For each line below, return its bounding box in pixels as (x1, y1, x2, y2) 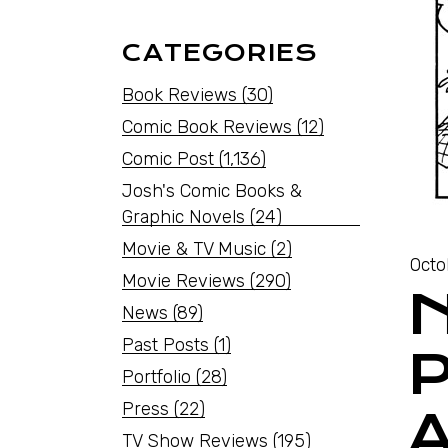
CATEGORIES (122, 39, 318, 67)
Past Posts (122, 334, 209, 356)
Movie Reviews (122, 270, 245, 292)
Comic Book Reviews (122, 116, 292, 138)
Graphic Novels (122, 206, 245, 228)
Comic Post (122, 148, 214, 170)
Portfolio (122, 366, 191, 388)
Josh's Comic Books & (122, 180, 302, 202)
